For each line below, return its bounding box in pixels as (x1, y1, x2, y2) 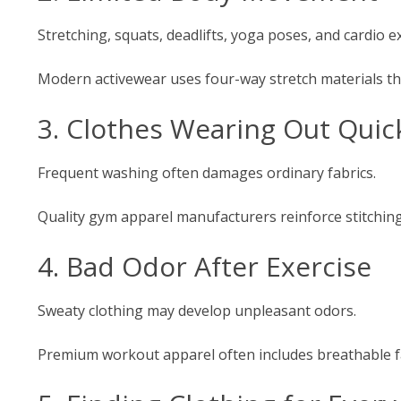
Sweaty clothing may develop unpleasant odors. (38, 301, 356, 320)
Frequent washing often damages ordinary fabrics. (38, 163, 376, 183)
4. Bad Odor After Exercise (38, 248, 371, 285)
